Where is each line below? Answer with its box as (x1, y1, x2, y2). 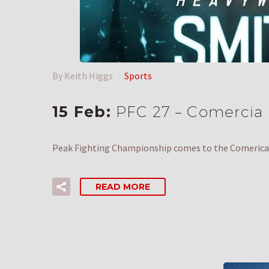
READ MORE (95, 181, 150, 193)
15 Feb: (52, 103, 116, 121)
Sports (124, 70, 152, 82)
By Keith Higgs (52, 70, 113, 82)
